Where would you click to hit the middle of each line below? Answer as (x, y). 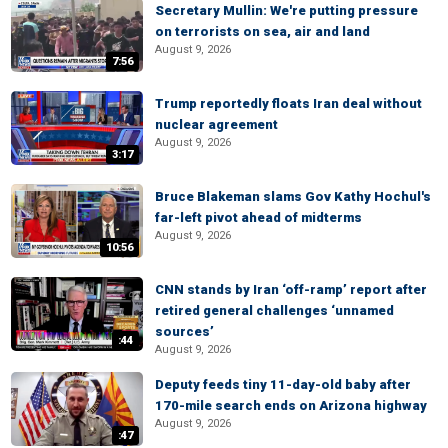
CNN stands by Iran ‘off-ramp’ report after (291, 289)
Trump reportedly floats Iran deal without (288, 103)
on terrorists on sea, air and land (262, 31)
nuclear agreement (216, 124)
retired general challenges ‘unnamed (274, 310)
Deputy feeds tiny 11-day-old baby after (283, 384)
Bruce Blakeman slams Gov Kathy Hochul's (293, 196)
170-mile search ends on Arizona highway (291, 405)
